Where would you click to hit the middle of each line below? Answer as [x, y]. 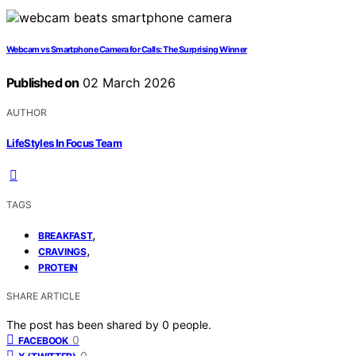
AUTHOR [27, 113]
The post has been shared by [84, 324]
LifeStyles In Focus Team [64, 143]
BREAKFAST [66, 235]
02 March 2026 [128, 83]
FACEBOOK [43, 340]
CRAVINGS [62, 251]
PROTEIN [58, 267]
